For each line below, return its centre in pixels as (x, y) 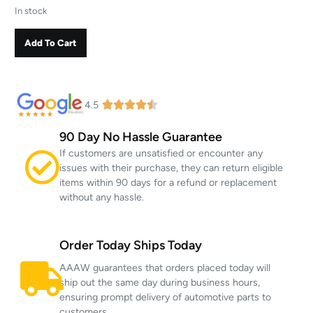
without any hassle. (102, 197)
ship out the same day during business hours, (160, 282)
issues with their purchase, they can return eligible (172, 168)
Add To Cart (51, 42)
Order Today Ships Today (131, 245)
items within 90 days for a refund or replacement (168, 182)
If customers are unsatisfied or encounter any (161, 153)
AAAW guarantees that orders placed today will (165, 268)
